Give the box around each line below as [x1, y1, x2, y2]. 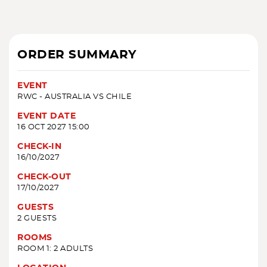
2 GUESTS [17, 215, 57, 223]
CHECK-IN [17, 142, 61, 151]
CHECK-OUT [17, 173, 72, 182]
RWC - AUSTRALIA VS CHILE [17, 93, 132, 101]
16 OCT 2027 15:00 [17, 123, 90, 132]
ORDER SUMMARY [17, 49, 137, 61]
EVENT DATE [17, 112, 76, 121]
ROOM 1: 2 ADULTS [17, 245, 93, 253]
